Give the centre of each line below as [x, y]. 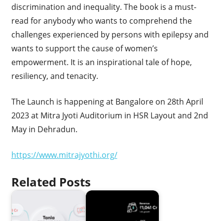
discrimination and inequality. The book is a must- [104, 7]
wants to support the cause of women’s [84, 49]
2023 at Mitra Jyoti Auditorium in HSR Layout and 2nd [110, 116]
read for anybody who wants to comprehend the [101, 21]
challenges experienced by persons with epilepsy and [110, 35]
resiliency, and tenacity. [55, 76]
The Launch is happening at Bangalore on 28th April [107, 102]
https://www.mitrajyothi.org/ [64, 155]
